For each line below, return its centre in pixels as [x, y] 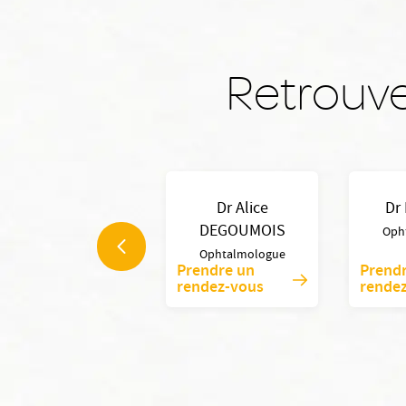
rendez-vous [220, 288]
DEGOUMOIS [242, 232]
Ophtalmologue [242, 256]
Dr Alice [242, 210]
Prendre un [216, 272]
